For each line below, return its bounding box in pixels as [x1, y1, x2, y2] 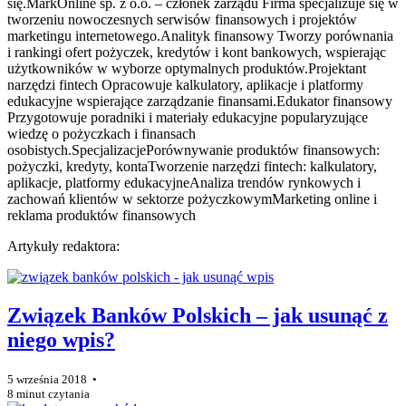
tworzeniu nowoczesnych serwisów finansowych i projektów [7, 11, 357, 27]
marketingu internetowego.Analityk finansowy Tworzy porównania [7, 27, 393, 43]
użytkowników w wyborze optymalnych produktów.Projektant [7, 60, 366, 76]
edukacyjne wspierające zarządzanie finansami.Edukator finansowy [7, 92, 392, 109]
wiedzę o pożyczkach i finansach [7, 125, 196, 141]
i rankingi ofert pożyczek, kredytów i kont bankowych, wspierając [7, 43, 386, 60]
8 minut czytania [7, 386, 90, 401]
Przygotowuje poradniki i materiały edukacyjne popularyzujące [7, 109, 368, 125]
